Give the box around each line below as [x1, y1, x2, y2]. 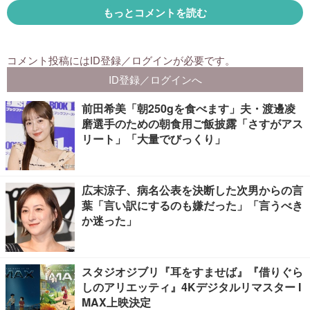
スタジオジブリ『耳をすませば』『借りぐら [82, 264, 303, 280]
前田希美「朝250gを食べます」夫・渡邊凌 [82, 100, 295, 116]
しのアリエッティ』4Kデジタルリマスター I [82, 279, 301, 295]
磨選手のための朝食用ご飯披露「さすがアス [82, 116, 303, 131]
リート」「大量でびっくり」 [82, 131, 226, 147]
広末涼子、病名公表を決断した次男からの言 [82, 182, 303, 198]
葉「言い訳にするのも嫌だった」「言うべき [82, 197, 303, 213]
